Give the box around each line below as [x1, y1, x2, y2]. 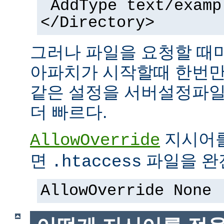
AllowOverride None [40, 182, 211, 200]
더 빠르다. [30, 102, 107, 122]
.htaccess [51, 152, 141, 172]
